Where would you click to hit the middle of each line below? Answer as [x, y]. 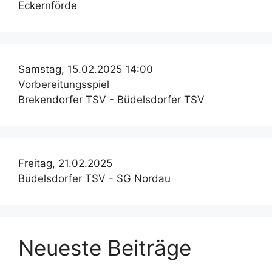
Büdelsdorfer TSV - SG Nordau [94, 179]
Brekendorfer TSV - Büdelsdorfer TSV [111, 100]
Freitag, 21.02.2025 [65, 164]
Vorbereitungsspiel [64, 85]
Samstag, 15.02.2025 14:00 [86, 70]
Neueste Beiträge [105, 248]
